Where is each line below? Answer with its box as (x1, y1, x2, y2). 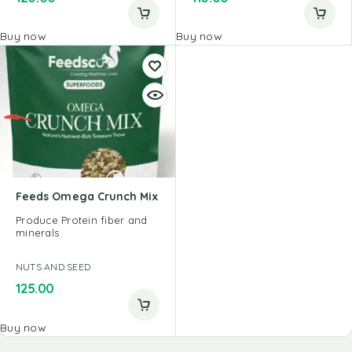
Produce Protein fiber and (16, 213, 148, 226)
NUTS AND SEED (16, 260, 91, 273)
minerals (16, 225, 60, 239)
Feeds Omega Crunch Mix (16, 189, 159, 203)
